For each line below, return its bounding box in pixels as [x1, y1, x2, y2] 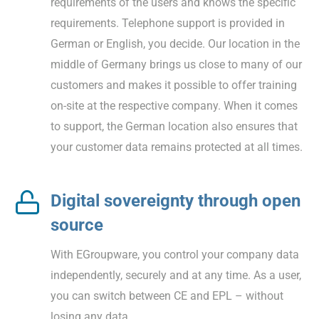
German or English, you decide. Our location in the [51, 36, 300, 51]
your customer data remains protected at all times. [51, 140, 303, 154]
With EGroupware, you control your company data [51, 247, 299, 261]
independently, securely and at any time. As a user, [51, 268, 301, 282]
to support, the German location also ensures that [51, 119, 298, 133]
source [51, 214, 103, 235]
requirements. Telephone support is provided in [51, 16, 285, 30]
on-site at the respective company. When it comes [51, 98, 298, 113]
